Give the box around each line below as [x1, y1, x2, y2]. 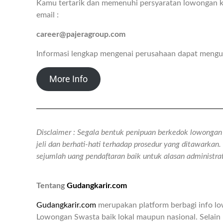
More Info [49, 74, 88, 85]
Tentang [36, 182, 67, 190]
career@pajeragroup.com [36, 30, 125, 39]
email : [36, 11, 59, 19]
